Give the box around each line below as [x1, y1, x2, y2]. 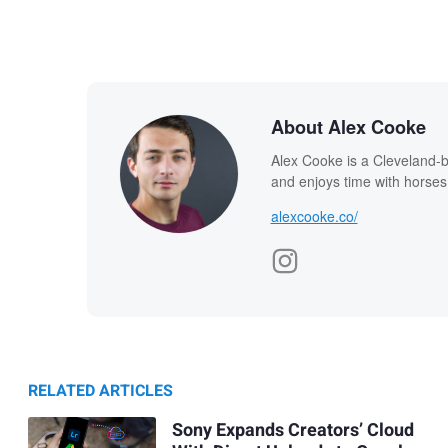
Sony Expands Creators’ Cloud [171, 417, 414, 445]
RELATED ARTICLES [28, 378, 173, 403]
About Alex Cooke [270, 113, 426, 140]
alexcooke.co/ [270, 205, 358, 226]
